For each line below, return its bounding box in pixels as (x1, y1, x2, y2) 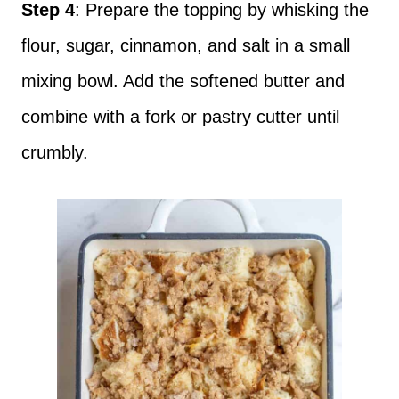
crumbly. (21, 142, 88, 163)
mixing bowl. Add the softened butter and (21, 71, 345, 92)
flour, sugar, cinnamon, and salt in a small (21, 36, 350, 56)
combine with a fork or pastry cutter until (21, 107, 339, 127)
